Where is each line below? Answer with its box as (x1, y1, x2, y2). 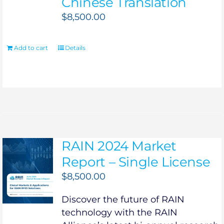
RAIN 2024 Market (61, 138, 176, 154)
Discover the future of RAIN (61, 194, 185, 205)
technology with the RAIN (61, 207, 178, 218)
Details (64, 44, 85, 52)
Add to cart (13, 44, 48, 52)
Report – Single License (61, 154, 210, 170)
